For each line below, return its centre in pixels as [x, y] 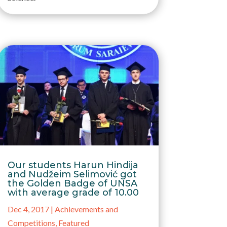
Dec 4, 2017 [28, 209]
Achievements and [86, 209]
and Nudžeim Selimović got [72, 175]
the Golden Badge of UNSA [72, 184]
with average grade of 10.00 [73, 193]
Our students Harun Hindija [73, 165]
